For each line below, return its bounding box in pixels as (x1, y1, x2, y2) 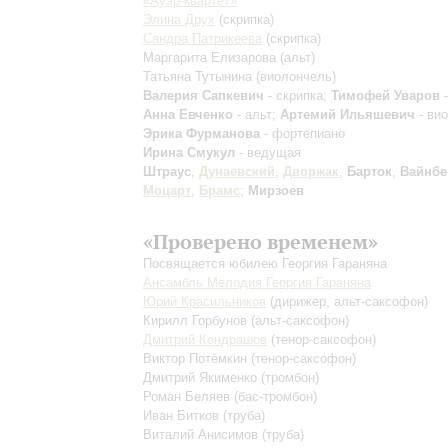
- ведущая (235, 145, 301, 160)
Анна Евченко (143, 107, 233, 122)
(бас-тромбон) (234, 389, 317, 404)
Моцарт (143, 183, 191, 198)
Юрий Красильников (143, 294, 266, 309)
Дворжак (283, 164, 339, 179)
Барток (347, 164, 392, 179)
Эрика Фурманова (143, 126, 260, 141)
